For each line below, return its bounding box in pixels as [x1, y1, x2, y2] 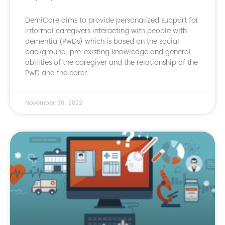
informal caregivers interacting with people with [25, 27, 187, 35]
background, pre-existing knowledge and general [25, 48, 191, 56]
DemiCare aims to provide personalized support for [25, 16, 198, 25]
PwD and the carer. [25, 69, 88, 77]
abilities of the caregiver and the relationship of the [25, 58, 198, 67]
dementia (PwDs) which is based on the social [25, 37, 179, 46]
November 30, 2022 [25, 99, 82, 107]
